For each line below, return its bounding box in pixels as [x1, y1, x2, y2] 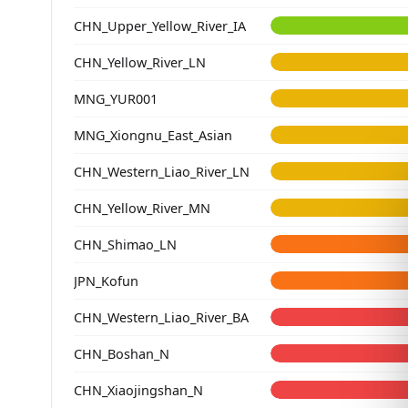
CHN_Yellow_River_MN [74, 199, 210, 217]
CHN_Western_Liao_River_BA [74, 308, 249, 326]
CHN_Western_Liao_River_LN [74, 162, 250, 180]
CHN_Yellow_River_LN [74, 53, 206, 71]
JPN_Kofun [74, 271, 138, 290]
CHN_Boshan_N [74, 344, 169, 362]
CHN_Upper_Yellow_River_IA [74, 16, 246, 35]
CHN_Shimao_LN [74, 235, 177, 253]
